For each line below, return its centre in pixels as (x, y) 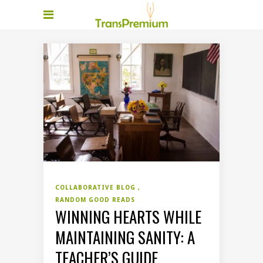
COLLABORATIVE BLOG (97, 188)
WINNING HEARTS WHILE (128, 217)
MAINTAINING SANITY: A (125, 237)
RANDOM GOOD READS (95, 200)
